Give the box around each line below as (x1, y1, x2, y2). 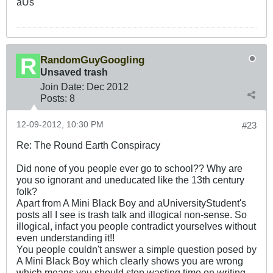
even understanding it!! (16, 232, 115, 243)
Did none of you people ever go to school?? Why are (16, 162, 243, 174)
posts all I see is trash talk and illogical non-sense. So (16, 208, 247, 220)
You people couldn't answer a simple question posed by (16, 243, 257, 255)
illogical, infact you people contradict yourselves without (16, 220, 256, 232)
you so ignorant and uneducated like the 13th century (16, 174, 244, 185)
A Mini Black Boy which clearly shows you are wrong (16, 255, 243, 266)
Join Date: (40, 80, 84, 92)
